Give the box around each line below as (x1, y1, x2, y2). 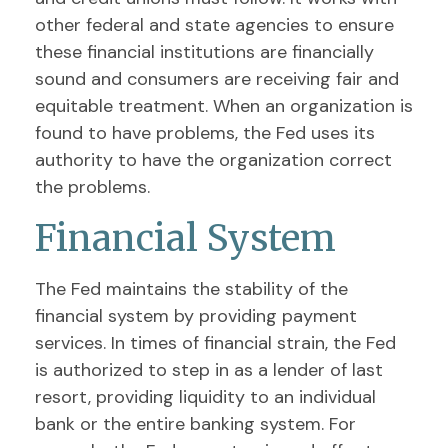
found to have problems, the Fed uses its (35, 121, 375, 145)
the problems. (35, 175, 150, 199)
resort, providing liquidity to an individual (35, 385, 376, 409)
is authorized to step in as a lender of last (35, 358, 383, 382)
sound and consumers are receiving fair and (35, 67, 399, 91)
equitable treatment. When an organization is (35, 94, 413, 118)
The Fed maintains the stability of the (35, 277, 348, 301)
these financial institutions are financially (35, 40, 374, 64)
